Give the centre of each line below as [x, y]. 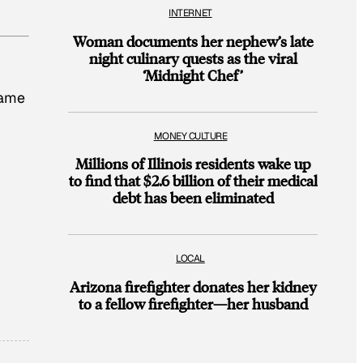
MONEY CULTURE [190, 136]
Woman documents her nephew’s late [193, 41]
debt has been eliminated [193, 198]
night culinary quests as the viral [193, 58]
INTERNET [190, 13]
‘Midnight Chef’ [193, 75]
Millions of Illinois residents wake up [193, 164]
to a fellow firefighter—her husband [193, 304]
